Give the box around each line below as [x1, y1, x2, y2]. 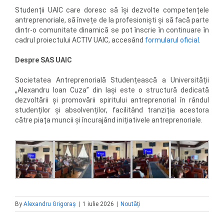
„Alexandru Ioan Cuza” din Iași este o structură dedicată [15, 86, 209, 94]
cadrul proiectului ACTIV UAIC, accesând [15, 36, 145, 44]
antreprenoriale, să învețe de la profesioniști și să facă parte [15, 16, 209, 24]
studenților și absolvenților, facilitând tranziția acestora [15, 106, 209, 114]
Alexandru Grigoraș [23, 200, 76, 207]
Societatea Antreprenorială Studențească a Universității [15, 76, 209, 84]
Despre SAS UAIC [15, 56, 72, 64]
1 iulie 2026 [82, 200, 114, 207]
